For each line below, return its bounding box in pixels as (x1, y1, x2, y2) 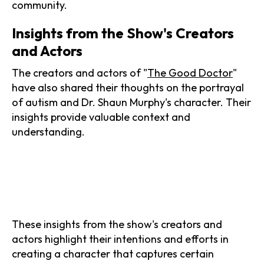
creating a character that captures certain (12, 246, 214, 260)
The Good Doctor (147, 65, 233, 80)
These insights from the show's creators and (12, 217, 222, 231)
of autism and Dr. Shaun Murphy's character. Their (12, 95, 251, 109)
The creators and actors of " (12, 65, 147, 80)
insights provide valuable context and (12, 110, 190, 124)
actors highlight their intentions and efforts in (12, 232, 229, 246)
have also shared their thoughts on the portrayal (12, 80, 244, 94)
